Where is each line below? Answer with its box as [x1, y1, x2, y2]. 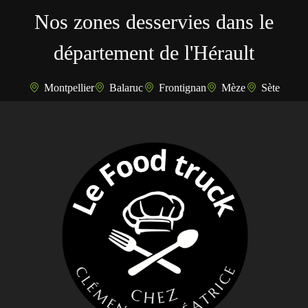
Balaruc [109, 82, 144, 94]
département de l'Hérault [53, 41, 254, 65]
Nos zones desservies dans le [34, 10, 274, 34]
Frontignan [158, 82, 206, 94]
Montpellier [43, 82, 94, 94]
